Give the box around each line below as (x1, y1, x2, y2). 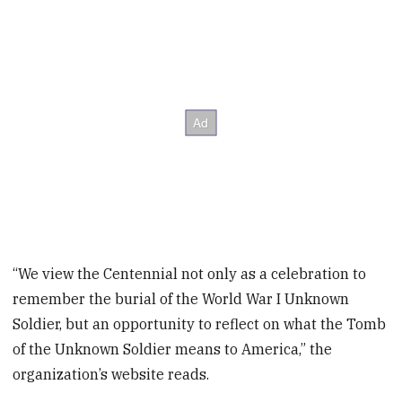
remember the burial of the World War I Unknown (13, 289, 350, 308)
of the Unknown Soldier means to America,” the (13, 339, 333, 358)
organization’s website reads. (13, 364, 210, 383)
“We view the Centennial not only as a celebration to (13, 264, 367, 283)
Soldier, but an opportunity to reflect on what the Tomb (13, 314, 387, 333)
